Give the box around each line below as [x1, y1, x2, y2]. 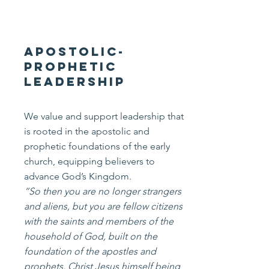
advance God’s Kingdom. [24, 171, 134, 182]
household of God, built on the [24, 231, 157, 242]
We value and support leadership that [24, 110, 184, 122]
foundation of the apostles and [24, 246, 156, 257]
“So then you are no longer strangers [24, 186, 181, 197]
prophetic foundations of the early [24, 141, 170, 152]
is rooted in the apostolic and [24, 125, 150, 137]
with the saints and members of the [24, 216, 174, 227]
